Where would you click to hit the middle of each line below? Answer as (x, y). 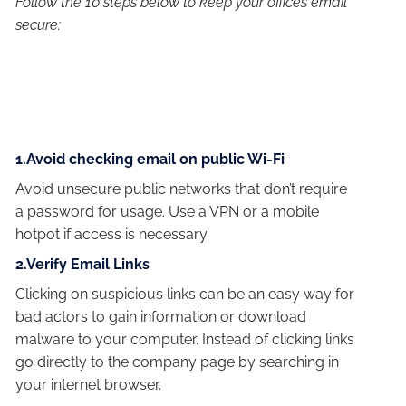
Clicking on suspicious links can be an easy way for (185, 294)
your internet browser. (89, 384)
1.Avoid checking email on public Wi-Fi (152, 159)
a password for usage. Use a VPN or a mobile (168, 211)
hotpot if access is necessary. (113, 234)
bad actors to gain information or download (161, 316)
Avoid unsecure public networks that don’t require (182, 188)
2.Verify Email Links (83, 264)
